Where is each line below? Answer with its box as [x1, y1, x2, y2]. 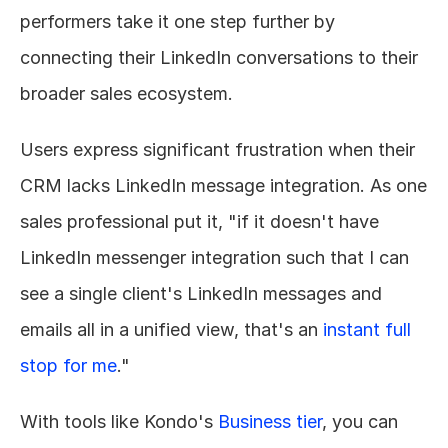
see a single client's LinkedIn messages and [20, 282, 382, 304]
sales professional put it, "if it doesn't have [20, 210, 379, 232]
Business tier [218, 410, 322, 432]
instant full [323, 318, 411, 340]
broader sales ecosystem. [20, 82, 233, 104]
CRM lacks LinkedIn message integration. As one [20, 174, 427, 196]
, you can [322, 410, 398, 432]
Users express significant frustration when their [20, 138, 415, 160]
